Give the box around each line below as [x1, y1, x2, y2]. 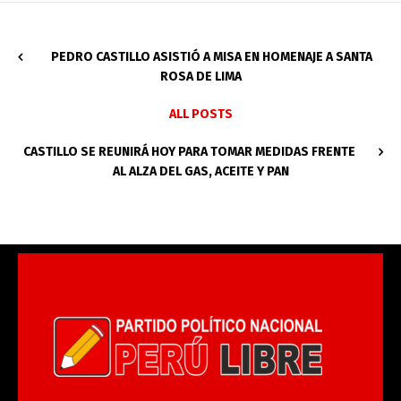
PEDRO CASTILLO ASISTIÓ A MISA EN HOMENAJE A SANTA [51, 49, 372, 65]
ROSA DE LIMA [159, 69, 242, 85]
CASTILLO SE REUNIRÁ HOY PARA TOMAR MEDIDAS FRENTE [23, 144, 355, 160]
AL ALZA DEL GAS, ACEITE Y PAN [112, 164, 289, 180]
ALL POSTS [168, 107, 233, 123]
